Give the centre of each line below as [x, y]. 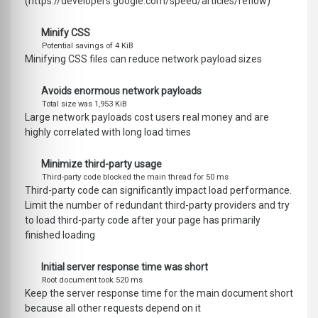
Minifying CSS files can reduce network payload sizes [143, 59]
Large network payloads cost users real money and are [147, 117]
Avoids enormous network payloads [120, 91]
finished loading [60, 235]
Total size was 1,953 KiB [84, 104]
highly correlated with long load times [108, 132]
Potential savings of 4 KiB [88, 46]
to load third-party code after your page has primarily [143, 220]
